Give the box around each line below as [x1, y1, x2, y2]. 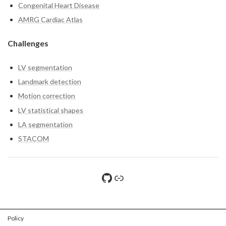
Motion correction [18, 91, 75, 100]
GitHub [100, 169, 140, 185]
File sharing [112, 169, 153, 185]
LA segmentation [18, 120, 73, 129]
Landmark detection [18, 77, 81, 86]
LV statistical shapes [18, 105, 83, 115]
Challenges [8, 38, 48, 48]
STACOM [18, 134, 49, 143]
